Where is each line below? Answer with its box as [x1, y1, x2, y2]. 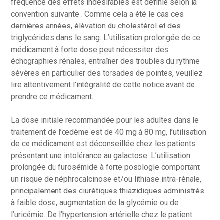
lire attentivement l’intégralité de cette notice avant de [11, 80, 195, 89]
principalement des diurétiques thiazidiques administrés [11, 186, 205, 195]
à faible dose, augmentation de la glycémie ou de [11, 198, 179, 207]
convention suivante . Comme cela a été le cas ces [11, 9, 184, 19]
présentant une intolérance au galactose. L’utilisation [11, 151, 191, 160]
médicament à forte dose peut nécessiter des [11, 45, 169, 54]
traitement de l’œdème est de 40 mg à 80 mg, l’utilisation [11, 127, 207, 137]
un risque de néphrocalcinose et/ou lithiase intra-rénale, [11, 174, 202, 184]
